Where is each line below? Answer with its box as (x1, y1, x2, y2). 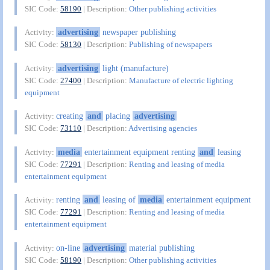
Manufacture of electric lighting (129, 75, 234, 85)
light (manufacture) (99, 63, 169, 73)
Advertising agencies (128, 124, 198, 133)
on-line (56, 242, 83, 253)
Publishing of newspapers (129, 40, 213, 49)
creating (56, 111, 86, 121)
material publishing (126, 242, 195, 253)
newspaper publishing (99, 27, 176, 37)
